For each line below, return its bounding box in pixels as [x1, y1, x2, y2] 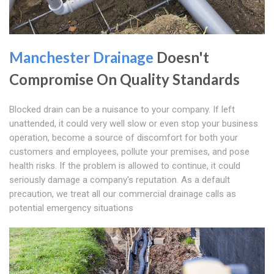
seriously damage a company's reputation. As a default [9, 174, 230, 186]
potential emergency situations [9, 202, 133, 214]
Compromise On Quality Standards [9, 70, 240, 89]
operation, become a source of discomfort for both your [9, 132, 238, 144]
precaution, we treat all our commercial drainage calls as [9, 188, 236, 200]
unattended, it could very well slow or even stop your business [9, 118, 258, 130]
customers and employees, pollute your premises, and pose [9, 146, 250, 158]
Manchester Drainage [9, 48, 154, 67]
